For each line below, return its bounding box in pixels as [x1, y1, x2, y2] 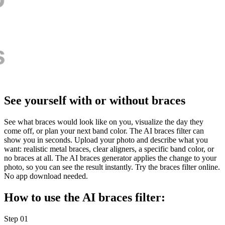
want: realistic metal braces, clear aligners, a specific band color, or [4, 145, 214, 154]
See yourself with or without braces [4, 94, 185, 107]
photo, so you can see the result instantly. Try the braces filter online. [4, 163, 220, 172]
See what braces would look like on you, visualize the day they [4, 118, 203, 127]
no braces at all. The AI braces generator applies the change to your [4, 154, 216, 163]
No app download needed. [4, 172, 88, 181]
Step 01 [4, 214, 28, 223]
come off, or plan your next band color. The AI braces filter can [4, 127, 204, 136]
